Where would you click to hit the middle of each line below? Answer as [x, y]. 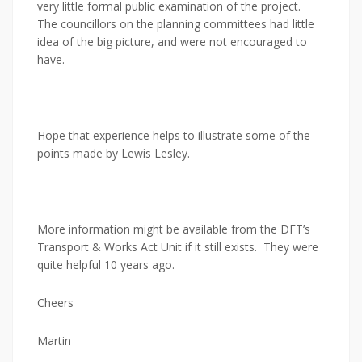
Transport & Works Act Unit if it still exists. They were [178, 247]
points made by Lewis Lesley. [114, 153]
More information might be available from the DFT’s [174, 229]
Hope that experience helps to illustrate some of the [174, 135]
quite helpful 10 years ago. [106, 265]
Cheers [55, 303]
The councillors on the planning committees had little [176, 24]
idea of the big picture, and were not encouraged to [172, 42]
